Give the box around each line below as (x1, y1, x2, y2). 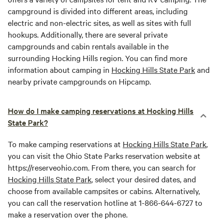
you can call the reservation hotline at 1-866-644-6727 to (8, 197, 202, 208)
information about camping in (8, 64, 111, 75)
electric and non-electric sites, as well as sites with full (8, 17, 191, 28)
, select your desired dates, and (91, 174, 196, 184)
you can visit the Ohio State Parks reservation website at (8, 150, 200, 161)
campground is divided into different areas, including (8, 5, 188, 16)
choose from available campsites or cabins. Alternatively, (8, 185, 200, 196)
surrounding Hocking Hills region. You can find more (8, 52, 187, 63)
